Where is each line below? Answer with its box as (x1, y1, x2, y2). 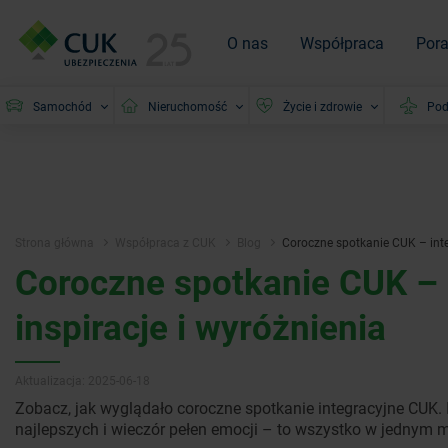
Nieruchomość (148, 97, 227, 114)
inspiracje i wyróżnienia (15, 303, 386, 350)
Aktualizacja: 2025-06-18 (15, 372, 150, 389)
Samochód (33, 97, 92, 114)
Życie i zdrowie (283, 97, 362, 114)
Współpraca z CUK (115, 234, 216, 251)
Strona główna (15, 234, 94, 251)
